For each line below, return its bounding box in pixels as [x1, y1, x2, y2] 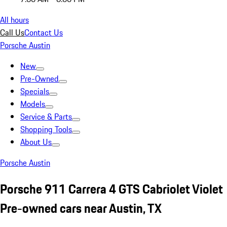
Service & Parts [20, 110, 72, 123]
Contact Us [24, 26, 63, 39]
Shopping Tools [20, 123, 72, 135]
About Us [20, 136, 52, 148]
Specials [20, 85, 49, 97]
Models [20, 98, 45, 110]
